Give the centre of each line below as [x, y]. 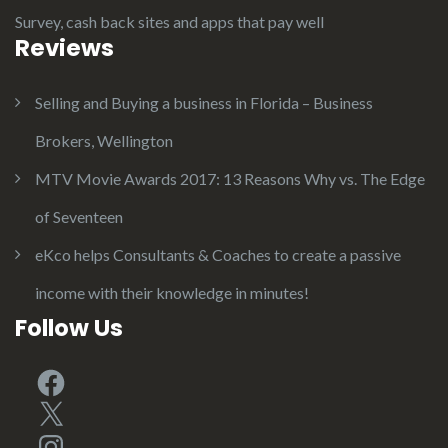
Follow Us [69, 328]
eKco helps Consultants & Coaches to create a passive [218, 254]
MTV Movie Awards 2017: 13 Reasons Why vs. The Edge [230, 178]
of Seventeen [79, 216]
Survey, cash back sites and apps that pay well [169, 21]
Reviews [64, 48]
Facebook [69, 379]
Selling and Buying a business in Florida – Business [204, 102]
